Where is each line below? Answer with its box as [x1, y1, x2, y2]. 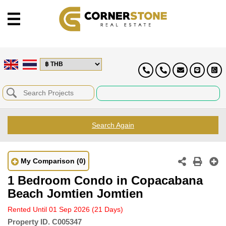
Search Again [92, 121, 134, 129]
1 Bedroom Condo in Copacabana [8, 173, 203, 187]
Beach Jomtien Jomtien [8, 186, 143, 200]
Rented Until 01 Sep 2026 [8, 205, 92, 213]
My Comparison [21, 156, 75, 165]
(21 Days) [92, 205, 123, 213]
